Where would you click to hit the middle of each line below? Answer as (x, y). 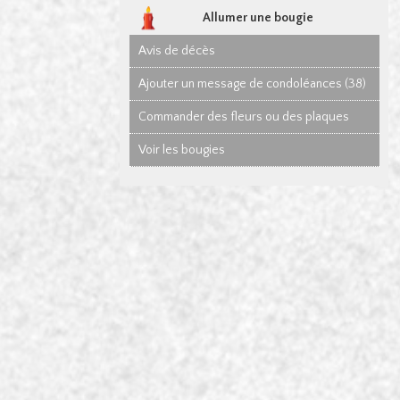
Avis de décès (177, 51)
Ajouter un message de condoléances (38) (253, 84)
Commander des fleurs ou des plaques (244, 117)
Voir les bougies (182, 150)
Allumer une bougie (258, 18)
